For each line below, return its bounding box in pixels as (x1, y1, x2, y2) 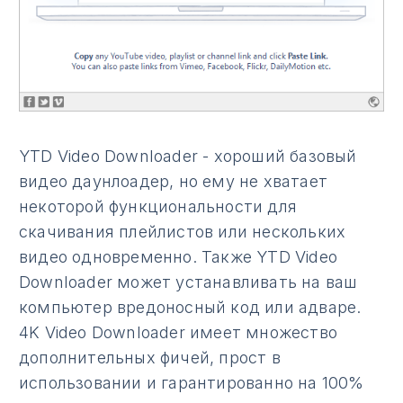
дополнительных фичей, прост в (19, 347, 281, 367)
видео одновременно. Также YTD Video (19, 246, 337, 266)
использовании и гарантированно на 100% (19, 372, 364, 392)
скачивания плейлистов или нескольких (19, 221, 346, 241)
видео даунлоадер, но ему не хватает (19, 171, 327, 191)
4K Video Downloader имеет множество (19, 322, 337, 342)
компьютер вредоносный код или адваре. (19, 297, 362, 317)
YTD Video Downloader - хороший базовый (19, 146, 357, 166)
